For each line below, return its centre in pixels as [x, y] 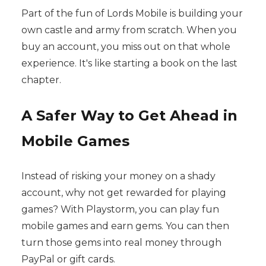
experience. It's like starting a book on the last [129, 64]
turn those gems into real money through [121, 243]
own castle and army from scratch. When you [129, 30]
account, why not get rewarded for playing [123, 193]
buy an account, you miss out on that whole [126, 47]
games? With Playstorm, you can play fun [120, 210]
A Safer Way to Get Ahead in [129, 116]
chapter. [41, 80]
